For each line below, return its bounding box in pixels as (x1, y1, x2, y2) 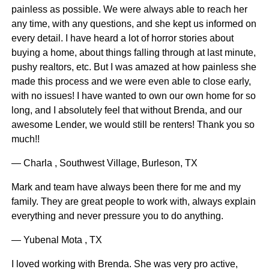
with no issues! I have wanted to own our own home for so (11, 91, 256, 101)
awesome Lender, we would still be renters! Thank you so (11, 119, 255, 130)
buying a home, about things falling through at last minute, (11, 47, 256, 58)
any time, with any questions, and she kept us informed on (11, 19, 256, 29)
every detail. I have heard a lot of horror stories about (11, 33, 234, 44)
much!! (11, 134, 40, 145)
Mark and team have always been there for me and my (11, 182, 241, 193)
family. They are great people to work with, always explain (11, 196, 256, 207)
